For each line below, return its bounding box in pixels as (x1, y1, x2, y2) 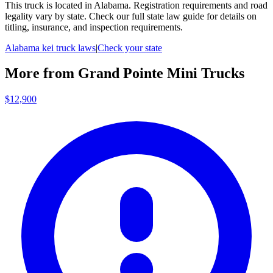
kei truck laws (40, 42, 96, 53)
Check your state (97, 42, 162, 53)
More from (5, 65, 78, 82)
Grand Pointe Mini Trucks (78, 65, 244, 82)
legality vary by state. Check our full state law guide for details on (5, 10, 257, 21)
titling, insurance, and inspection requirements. (5, 21, 183, 32)
